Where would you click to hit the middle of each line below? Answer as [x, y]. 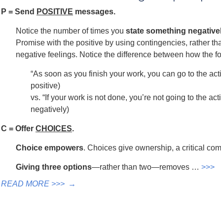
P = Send [19, 12]
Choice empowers [50, 148]
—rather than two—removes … [147, 167]
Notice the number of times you [71, 31]
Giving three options [54, 167]
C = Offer [18, 129]
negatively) [50, 109]
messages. [94, 12]
